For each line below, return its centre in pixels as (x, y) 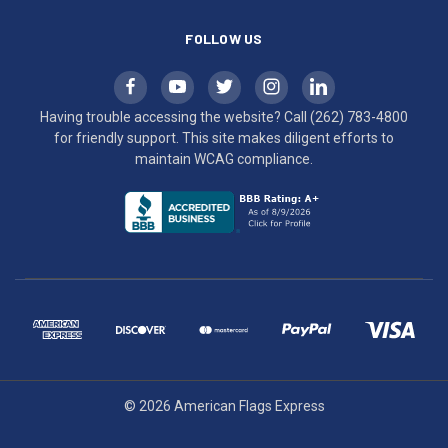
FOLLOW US (224, 38)
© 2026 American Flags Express (224, 405)
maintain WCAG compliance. (224, 158)
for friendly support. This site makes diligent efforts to (224, 137)
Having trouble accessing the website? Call (175, 116)
